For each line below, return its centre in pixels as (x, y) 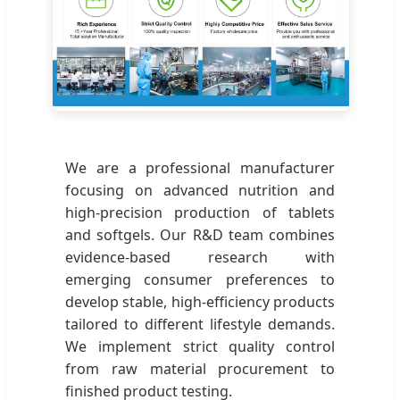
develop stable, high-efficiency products (200, 302)
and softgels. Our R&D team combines (200, 235)
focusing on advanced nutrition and (200, 191)
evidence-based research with (200, 258)
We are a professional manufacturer (200, 168)
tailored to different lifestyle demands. (200, 325)
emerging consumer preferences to (200, 280)
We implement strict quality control (200, 347)
